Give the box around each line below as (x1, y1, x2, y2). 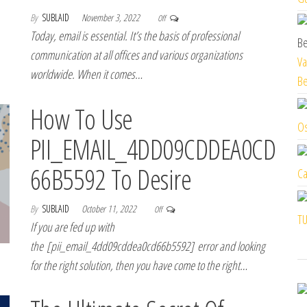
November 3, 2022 (82, 11, 142, 24)
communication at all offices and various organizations (30, 47, 243, 63)
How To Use (30, 100, 133, 138)
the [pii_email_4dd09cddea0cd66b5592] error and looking (30, 238, 265, 254)
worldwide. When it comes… (30, 66, 143, 82)
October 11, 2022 (82, 202, 138, 215)
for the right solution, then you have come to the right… (30, 257, 247, 273)
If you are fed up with (30, 219, 114, 235)
